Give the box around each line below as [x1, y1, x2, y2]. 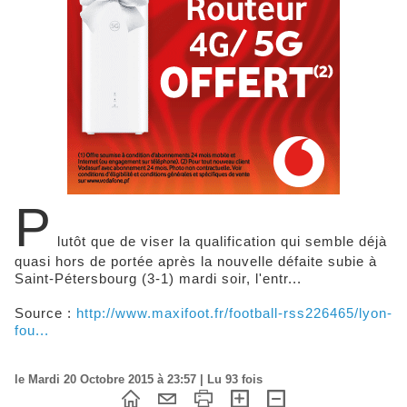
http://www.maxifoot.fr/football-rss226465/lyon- [76, 305, 392, 322]
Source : [15, 305, 76, 322]
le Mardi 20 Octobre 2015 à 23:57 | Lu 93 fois [15, 372, 263, 387]
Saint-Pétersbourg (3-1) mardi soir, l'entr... [15, 271, 302, 287]
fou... [15, 323, 49, 339]
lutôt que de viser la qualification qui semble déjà [57, 233, 387, 250]
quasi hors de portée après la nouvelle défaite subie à [15, 253, 377, 270]
